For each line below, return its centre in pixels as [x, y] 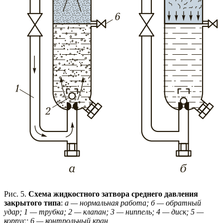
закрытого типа [32, 203]
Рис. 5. [16, 194]
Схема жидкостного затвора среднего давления [113, 194]
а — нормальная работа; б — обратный [133, 203]
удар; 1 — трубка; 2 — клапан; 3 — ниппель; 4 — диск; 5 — [104, 212]
